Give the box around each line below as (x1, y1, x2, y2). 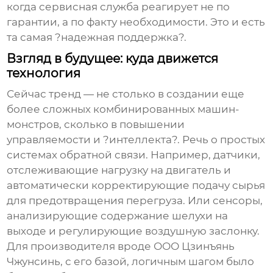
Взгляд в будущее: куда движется (7, 51, 219, 66)
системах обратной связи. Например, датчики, (7, 149, 261, 161)
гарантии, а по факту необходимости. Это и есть (7, 16, 266, 29)
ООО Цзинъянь (154, 240, 235, 253)
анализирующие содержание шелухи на (7, 210, 229, 222)
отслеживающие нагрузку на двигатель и (7, 164, 232, 177)
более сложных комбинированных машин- (7, 103, 240, 116)
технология (7, 66, 81, 81)
